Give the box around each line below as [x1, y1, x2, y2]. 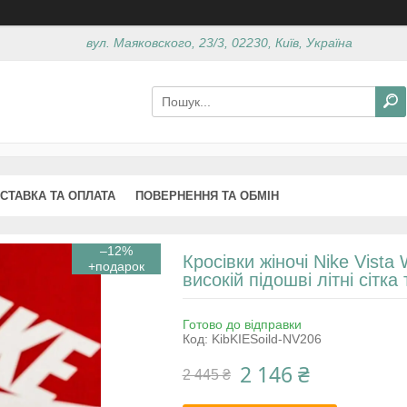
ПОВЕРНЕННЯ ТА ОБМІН [135, 188, 279, 203]
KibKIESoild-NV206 [211, 331, 322, 346]
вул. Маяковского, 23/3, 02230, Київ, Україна [86, 35, 353, 51]
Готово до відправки [182, 316, 302, 332]
